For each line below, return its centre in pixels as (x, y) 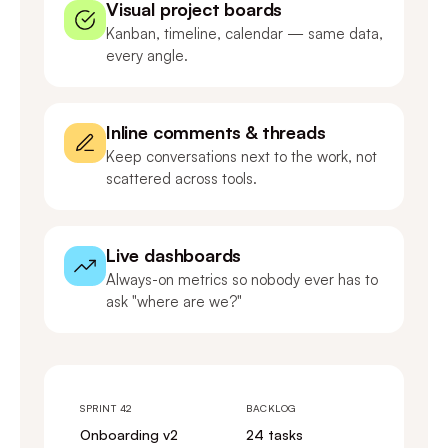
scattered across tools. (181, 178)
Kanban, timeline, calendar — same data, (244, 33)
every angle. (147, 55)
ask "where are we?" (174, 301)
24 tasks (274, 434)
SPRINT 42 (106, 408)
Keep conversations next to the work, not (241, 156)
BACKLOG (271, 408)
